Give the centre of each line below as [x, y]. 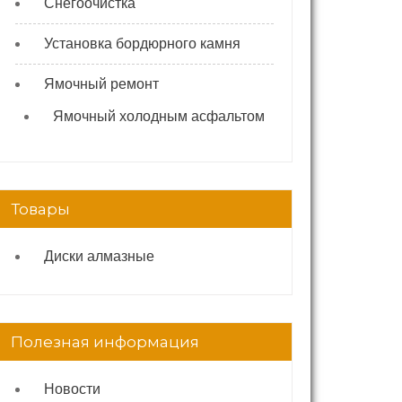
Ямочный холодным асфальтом [159, 116]
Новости [72, 389]
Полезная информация [105, 342]
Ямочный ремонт [101, 84]
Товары [40, 209]
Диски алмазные [99, 256]
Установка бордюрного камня [142, 44]
